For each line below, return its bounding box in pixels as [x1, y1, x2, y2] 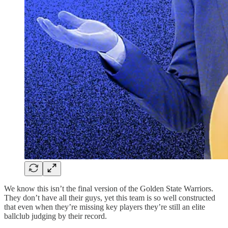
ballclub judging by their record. [4, 211, 107, 220]
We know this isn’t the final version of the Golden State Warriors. [4, 184, 213, 193]
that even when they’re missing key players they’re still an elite [4, 202, 205, 211]
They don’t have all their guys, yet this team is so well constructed [4, 193, 215, 202]
